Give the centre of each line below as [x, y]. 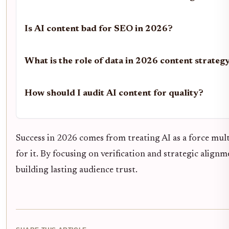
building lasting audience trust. [77, 170]
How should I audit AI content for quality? [114, 94]
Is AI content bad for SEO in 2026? [99, 29]
